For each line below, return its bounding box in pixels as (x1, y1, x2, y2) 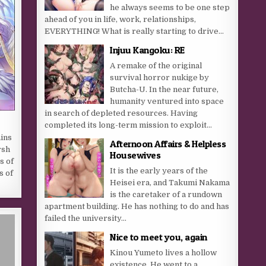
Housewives (110, 149, 161, 161)
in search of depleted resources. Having (45, 109, 198, 118)
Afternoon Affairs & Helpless (110, 138, 226, 150)
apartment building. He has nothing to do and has (45, 202, 230, 211)
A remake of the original (110, 61, 202, 70)
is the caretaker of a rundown (110, 190, 223, 199)
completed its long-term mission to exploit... (45, 121, 213, 129)
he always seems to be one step (110, 3, 230, 12)
